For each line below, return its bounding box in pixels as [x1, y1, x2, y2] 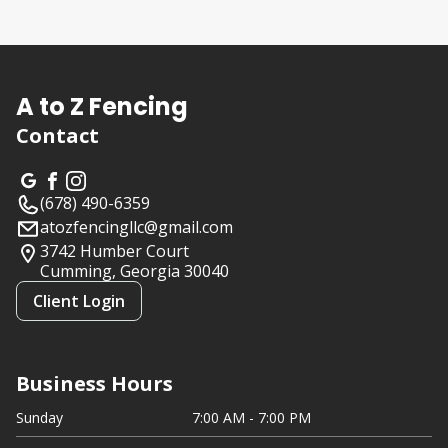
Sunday [16, 407, 63, 427]
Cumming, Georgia [40, 259, 180, 282]
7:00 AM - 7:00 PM [192, 407, 311, 427]
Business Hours [16, 369, 173, 397]
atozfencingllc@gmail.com [40, 215, 233, 238]
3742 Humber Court [40, 239, 189, 262]
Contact [16, 122, 99, 149]
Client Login [33, 289, 125, 312]
